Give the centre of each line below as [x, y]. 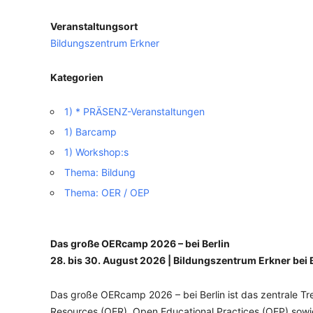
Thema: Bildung [100, 172]
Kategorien [77, 77]
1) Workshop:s [96, 152]
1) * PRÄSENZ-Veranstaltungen [134, 111]
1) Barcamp [90, 132]
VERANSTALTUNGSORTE [139, 30]
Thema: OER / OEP [107, 192]
